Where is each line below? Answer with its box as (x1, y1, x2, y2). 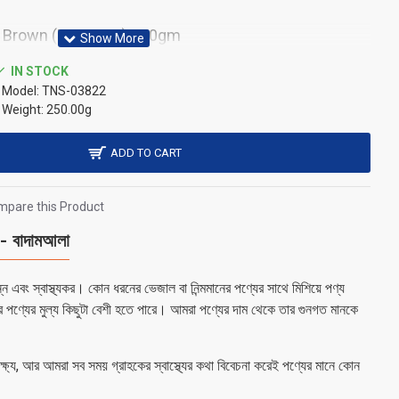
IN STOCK (11, 63, 69, 78)
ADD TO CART (110, 146, 182, 159)
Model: (2, 84, 39, 98)
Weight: (2, 102, 44, 117)
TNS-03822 (42, 84, 106, 98)
